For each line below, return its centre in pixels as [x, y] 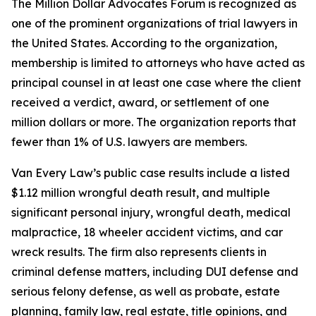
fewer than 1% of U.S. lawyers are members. [129, 142]
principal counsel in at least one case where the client [156, 83]
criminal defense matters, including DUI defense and [155, 272]
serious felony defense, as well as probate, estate [146, 291]
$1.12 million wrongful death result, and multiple [141, 193]
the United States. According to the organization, [144, 43]
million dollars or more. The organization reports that [154, 122]
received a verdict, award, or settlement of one [140, 102]
